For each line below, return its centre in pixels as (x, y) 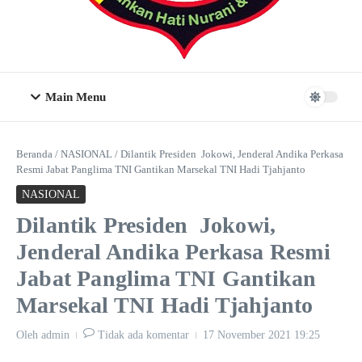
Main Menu (76, 97)
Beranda (34, 154)
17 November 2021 (248, 335)
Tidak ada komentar (143, 335)
